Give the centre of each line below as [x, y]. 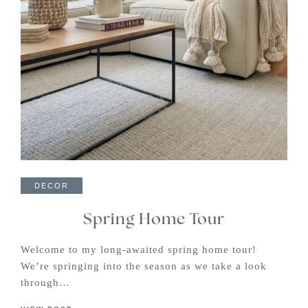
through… [45, 283]
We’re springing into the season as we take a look [144, 266]
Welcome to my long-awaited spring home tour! [139, 250]
